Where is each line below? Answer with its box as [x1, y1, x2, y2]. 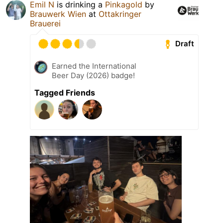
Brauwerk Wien [30, 8, 86, 19]
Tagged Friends [34, 87, 95, 98]
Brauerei [30, 18, 61, 28]
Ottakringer [99, 8, 141, 19]
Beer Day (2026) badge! [52, 70, 135, 80]
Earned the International [52, 61, 136, 71]
